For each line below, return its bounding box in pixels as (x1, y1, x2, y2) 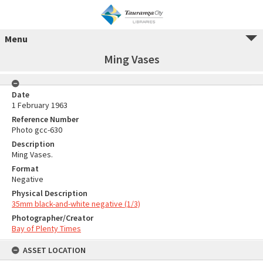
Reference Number (12, 114, 79, 124)
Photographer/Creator (12, 213, 93, 223)
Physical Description (12, 188, 87, 198)
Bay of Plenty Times (12, 223, 81, 234)
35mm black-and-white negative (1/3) (12, 198, 140, 209)
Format (12, 163, 39, 174)
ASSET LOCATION (23, 245, 86, 255)
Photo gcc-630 (12, 124, 62, 135)
